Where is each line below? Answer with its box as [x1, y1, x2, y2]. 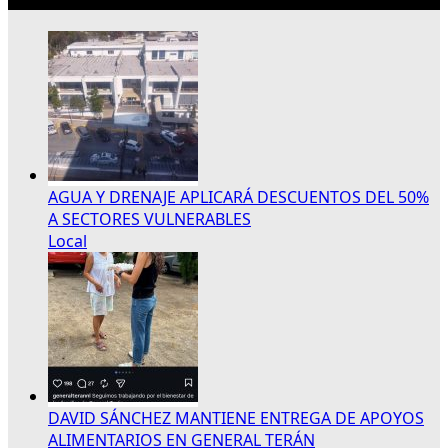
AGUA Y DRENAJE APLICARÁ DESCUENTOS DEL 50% [48, 185, 429, 208]
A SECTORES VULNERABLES [48, 207, 251, 230]
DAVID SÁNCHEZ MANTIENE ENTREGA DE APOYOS [48, 406, 424, 429]
